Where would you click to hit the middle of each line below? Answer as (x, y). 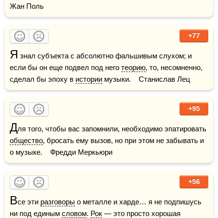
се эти (29, 202)
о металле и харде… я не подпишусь (138, 202)
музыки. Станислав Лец (146, 79)
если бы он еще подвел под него (65, 67)
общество (26, 140)
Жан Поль (27, 6)
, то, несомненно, (174, 67)
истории (89, 79)
